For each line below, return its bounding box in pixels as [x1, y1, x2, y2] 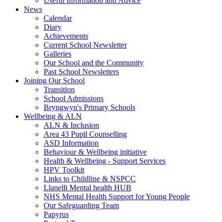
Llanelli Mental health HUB [44, 183, 131, 192]
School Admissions [44, 94, 104, 103]
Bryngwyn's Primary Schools [44, 103, 135, 111]
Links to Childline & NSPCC [44, 174, 136, 183]
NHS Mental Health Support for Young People [44, 192, 190, 201]
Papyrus [44, 210, 69, 219]
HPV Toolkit [44, 166, 84, 174]
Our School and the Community [44, 58, 144, 67]
